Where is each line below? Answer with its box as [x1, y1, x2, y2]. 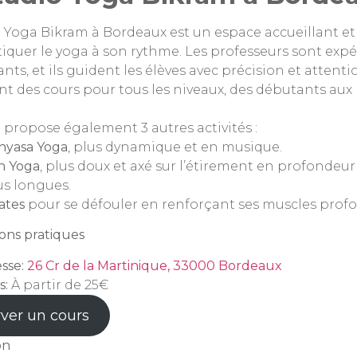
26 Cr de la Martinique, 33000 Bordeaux [27, 257, 282, 273]
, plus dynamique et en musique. [68, 139, 282, 155]
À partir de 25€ [8, 277, 108, 292]
